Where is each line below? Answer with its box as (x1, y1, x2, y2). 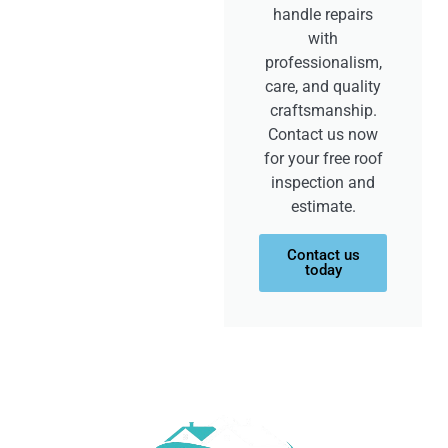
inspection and (271, 172, 375, 192)
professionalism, (264, 52, 382, 72)
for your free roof (263, 148, 383, 168)
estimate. (290, 196, 356, 216)
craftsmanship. (269, 100, 377, 120)
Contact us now (268, 124, 378, 144)
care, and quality (265, 76, 381, 96)
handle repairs (273, 4, 373, 24)
